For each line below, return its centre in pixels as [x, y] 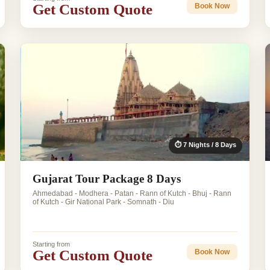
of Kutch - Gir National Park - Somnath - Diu [103, 202]
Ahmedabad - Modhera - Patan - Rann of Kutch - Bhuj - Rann [132, 194]
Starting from [51, 244]
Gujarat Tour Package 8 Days [106, 179]
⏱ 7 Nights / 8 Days [206, 145]
